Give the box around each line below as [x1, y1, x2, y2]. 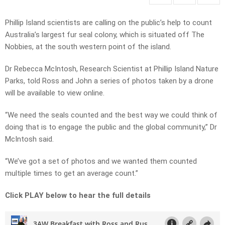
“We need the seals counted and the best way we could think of [5, 110, 217, 120]
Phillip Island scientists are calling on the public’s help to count [5, 18, 212, 28]
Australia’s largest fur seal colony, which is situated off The [5, 30, 204, 40]
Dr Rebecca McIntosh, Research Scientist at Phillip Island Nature [5, 64, 218, 74]
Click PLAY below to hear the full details [5, 191, 151, 200]
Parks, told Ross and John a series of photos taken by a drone [5, 76, 213, 86]
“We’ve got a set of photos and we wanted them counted [5, 157, 197, 166]
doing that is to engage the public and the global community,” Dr [5, 123, 217, 132]
